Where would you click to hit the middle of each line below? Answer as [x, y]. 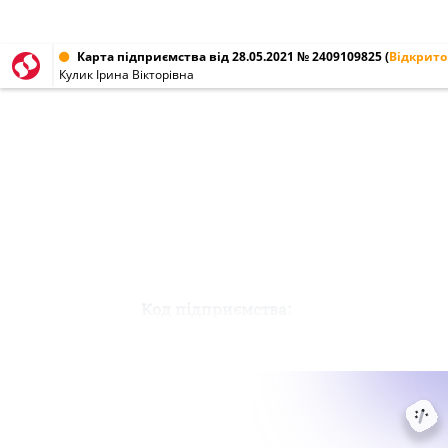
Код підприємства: [216, 308]
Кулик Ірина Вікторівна [126, 74]
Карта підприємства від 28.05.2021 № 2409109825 [229, 56]
